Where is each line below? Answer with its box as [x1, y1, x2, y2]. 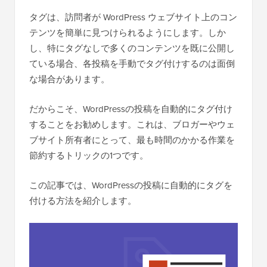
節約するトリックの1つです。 [29, 149, 148, 162]
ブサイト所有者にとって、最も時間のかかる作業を [29, 133, 235, 147]
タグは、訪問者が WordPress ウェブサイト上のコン [29, 11, 237, 24]
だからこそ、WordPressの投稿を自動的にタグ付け [29, 103, 232, 116]
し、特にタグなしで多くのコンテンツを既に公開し [29, 42, 235, 55]
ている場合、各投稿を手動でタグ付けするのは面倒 [29, 57, 235, 70]
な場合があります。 [29, 73, 110, 86]
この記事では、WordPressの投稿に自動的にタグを [29, 179, 232, 192]
